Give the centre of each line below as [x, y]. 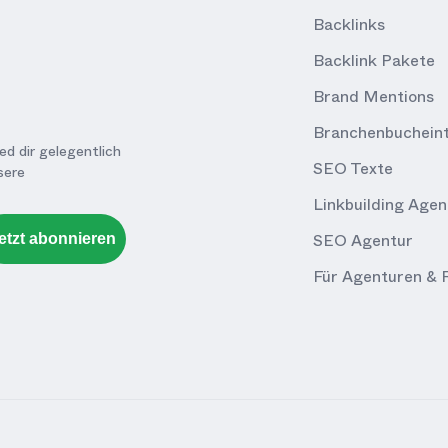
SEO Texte [353, 168]
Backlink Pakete [374, 60]
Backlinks [349, 24]
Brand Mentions [373, 96]
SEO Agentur [363, 240]
